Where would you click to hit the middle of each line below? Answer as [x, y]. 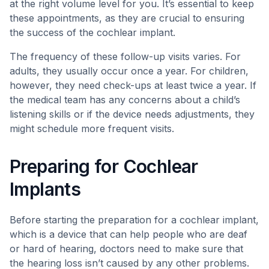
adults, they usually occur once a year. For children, [129, 71]
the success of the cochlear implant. [92, 32]
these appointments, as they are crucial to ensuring [127, 18]
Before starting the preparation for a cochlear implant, [134, 220]
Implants [45, 189]
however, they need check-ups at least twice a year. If [133, 85]
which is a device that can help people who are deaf [128, 234]
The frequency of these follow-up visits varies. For [125, 56]
